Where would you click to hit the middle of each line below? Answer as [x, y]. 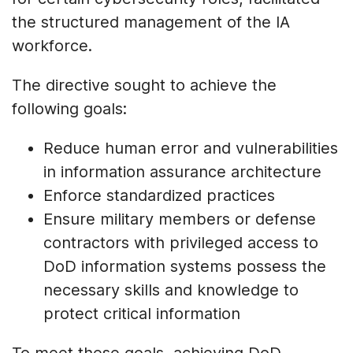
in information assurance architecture [182, 172]
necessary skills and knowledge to [171, 290]
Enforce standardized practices [159, 196]
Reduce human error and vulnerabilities [191, 149]
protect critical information [142, 314]
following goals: [69, 109]
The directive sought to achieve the [144, 85]
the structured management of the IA [151, 22]
